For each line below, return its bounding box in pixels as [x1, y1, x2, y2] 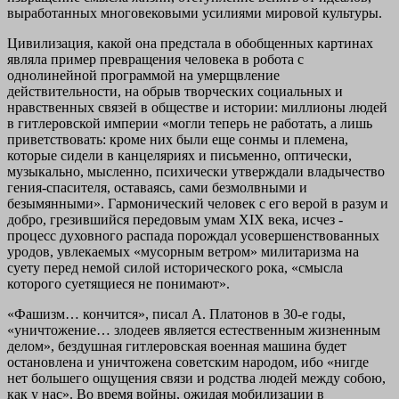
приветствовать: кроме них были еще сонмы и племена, [7, 131, 348, 147]
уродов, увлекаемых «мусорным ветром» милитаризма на [7, 243, 359, 259]
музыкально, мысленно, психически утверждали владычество [7, 163, 385, 179]
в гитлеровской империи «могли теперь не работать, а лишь [7, 115, 372, 131]
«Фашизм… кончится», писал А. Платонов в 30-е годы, [7, 305, 346, 322]
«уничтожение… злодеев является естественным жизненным [7, 322, 380, 338]
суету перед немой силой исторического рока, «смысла [7, 259, 343, 275]
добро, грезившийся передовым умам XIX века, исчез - [7, 211, 343, 227]
